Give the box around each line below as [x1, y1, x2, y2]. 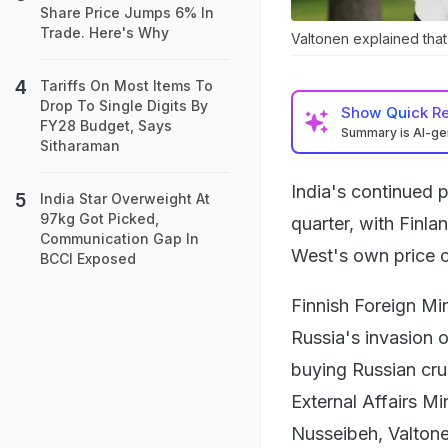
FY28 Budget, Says [40, 117, 172, 134]
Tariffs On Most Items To [40, 77, 213, 94]
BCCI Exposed [40, 250, 136, 267]
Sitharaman [40, 137, 120, 154]
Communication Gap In [40, 230, 199, 247]
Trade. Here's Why [40, 24, 169, 41]
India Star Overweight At [40, 190, 210, 207]
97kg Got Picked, [40, 210, 159, 227]
